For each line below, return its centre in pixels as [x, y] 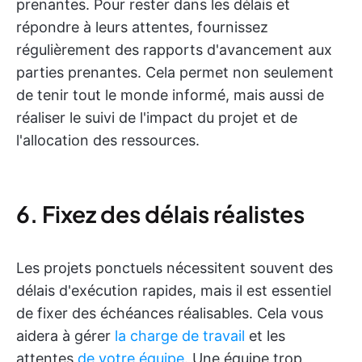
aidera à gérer [65, 336]
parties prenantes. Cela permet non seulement [175, 73]
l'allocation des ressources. [108, 141]
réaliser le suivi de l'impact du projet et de [157, 118]
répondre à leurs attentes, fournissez [142, 27]
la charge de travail [180, 336]
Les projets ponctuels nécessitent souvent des [175, 268]
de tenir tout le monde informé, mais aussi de [170, 95]
